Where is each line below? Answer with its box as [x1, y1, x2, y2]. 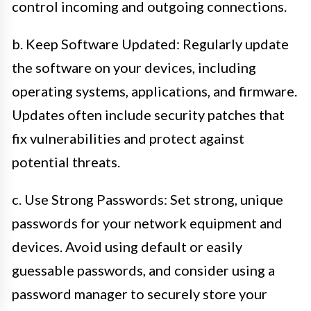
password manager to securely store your [12, 285, 267, 302]
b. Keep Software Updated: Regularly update [12, 35, 289, 52]
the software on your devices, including [12, 59, 256, 76]
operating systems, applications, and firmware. [12, 83, 297, 99]
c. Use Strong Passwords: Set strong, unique [12, 191, 283, 208]
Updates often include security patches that [12, 106, 285, 123]
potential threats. [12, 153, 120, 170]
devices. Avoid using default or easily [12, 238, 242, 255]
